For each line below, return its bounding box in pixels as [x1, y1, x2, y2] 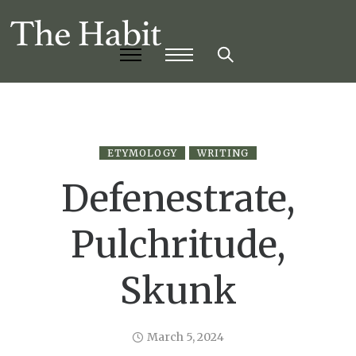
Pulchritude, [71, 222, 285, 269]
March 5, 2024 [147, 330, 224, 345]
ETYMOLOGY [107, 147, 177, 160]
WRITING [197, 147, 249, 160]
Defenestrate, [61, 176, 295, 222]
